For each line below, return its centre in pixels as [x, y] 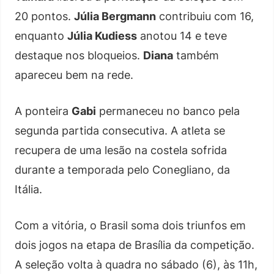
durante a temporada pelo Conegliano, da [122, 170]
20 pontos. [44, 16]
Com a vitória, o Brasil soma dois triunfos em [130, 225]
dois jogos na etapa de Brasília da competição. [135, 245]
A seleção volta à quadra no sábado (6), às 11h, [136, 265]
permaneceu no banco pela [168, 111]
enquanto [41, 36]
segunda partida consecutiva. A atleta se [120, 131]
